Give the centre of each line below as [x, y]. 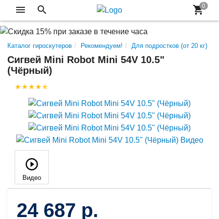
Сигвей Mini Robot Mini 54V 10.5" [86, 59]
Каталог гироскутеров [40, 45]
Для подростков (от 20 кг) [169, 45]
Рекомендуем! [102, 45]
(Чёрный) [30, 70]
